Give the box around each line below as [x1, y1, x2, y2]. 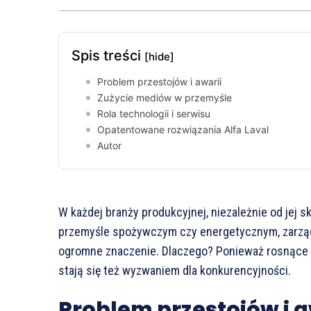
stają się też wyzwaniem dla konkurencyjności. [58, 263, 291, 278]
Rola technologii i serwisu [97, 108, 210, 120]
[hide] [144, 50, 174, 64]
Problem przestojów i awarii [97, 76, 221, 88]
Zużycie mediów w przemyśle [97, 92, 232, 104]
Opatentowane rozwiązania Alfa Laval [97, 124, 269, 136]
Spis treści [72, 47, 144, 65]
